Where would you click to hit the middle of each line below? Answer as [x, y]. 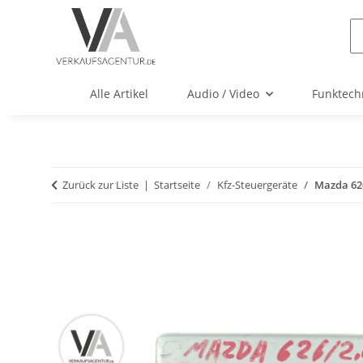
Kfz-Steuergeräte [257, 185]
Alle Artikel [119, 94]
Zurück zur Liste [100, 185]
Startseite [177, 185]
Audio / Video [223, 94]
